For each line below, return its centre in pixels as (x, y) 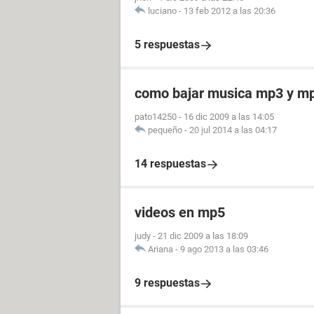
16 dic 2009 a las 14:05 (229, 117)
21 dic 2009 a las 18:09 (203, 236)
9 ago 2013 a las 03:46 (224, 249)
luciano (162, 11)
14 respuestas (170, 164)
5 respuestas (167, 45)
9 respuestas (167, 283)
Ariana (161, 249)
